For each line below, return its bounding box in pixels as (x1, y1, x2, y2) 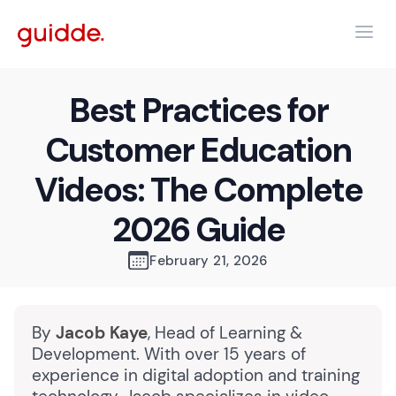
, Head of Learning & (148, 322, 302, 344)
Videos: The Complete (34, 168, 362, 212)
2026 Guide (111, 208, 285, 252)
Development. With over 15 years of (32, 343, 306, 365)
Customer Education (45, 128, 351, 172)
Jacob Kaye (56, 322, 148, 344)
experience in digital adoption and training (32, 364, 360, 386)
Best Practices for (68, 88, 328, 133)
